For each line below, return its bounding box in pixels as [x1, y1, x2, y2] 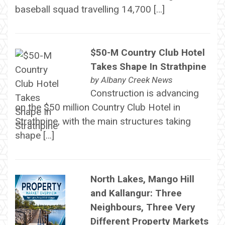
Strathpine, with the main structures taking [15, 116, 191, 128]
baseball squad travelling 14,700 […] [15, 3, 165, 15]
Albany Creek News [100, 75, 173, 85]
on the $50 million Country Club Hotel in [15, 101, 180, 114]
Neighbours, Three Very [90, 201, 195, 213]
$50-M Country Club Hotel [90, 47, 205, 59]
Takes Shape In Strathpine [90, 61, 206, 73]
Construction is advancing [90, 87, 199, 99]
